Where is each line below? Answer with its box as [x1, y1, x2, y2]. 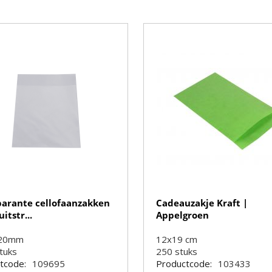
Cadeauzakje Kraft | [156, 197, 248, 209]
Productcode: [156, 257, 212, 270]
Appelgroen [156, 209, 209, 221]
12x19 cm [156, 233, 198, 245]
